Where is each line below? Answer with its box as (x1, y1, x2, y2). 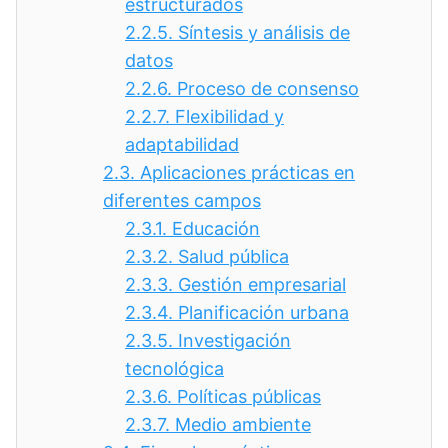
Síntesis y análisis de (178, 22, 350, 43)
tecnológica (125, 358, 224, 379)
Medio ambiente (175, 414, 311, 435)
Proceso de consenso (177, 78, 359, 99)
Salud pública (178, 246, 289, 267)
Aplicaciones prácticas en (140, 162, 355, 183)
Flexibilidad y (175, 106, 284, 127)
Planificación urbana (178, 302, 349, 323)
